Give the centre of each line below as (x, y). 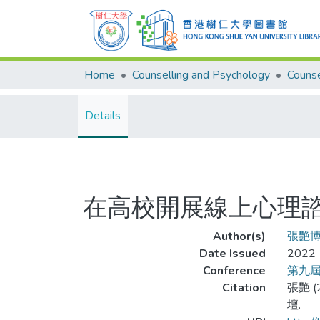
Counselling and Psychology (201, 75)
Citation (244, 288)
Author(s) (239, 236)
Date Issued (232, 254)
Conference (234, 271)
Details (103, 116)
